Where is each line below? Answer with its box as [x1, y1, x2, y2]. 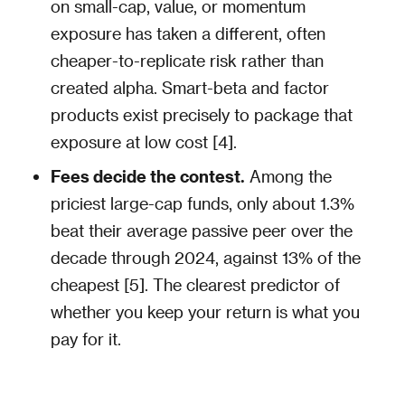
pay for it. [51, 329, 121, 348]
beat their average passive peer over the [51, 221, 353, 240]
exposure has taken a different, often [51, 24, 325, 42]
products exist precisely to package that [51, 105, 353, 124]
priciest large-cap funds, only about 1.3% [51, 193, 354, 212]
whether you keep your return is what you [51, 302, 360, 321]
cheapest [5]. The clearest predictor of [51, 275, 340, 294]
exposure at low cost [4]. [51, 132, 237, 151]
